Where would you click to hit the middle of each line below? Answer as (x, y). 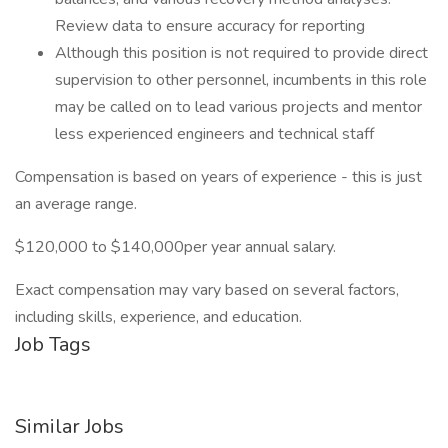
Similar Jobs (69, 426)
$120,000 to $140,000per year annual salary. (175, 247)
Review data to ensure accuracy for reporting (210, 26)
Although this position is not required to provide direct (241, 53)
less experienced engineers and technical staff (214, 134)
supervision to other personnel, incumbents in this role (241, 80)
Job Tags (53, 344)
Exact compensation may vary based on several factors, (207, 290)
